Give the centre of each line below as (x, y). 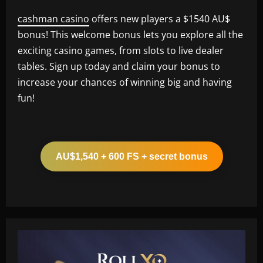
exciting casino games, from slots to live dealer (121, 50)
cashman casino (53, 18)
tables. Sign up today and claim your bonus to (119, 66)
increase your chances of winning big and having (125, 82)
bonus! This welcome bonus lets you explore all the (130, 34)
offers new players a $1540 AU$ (160, 18)
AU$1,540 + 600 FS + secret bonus (131, 156)
